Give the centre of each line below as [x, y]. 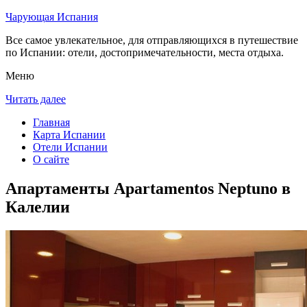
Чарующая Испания [52, 17]
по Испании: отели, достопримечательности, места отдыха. [145, 52]
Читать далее [36, 99]
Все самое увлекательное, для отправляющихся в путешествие [152, 40]
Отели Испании [70, 147]
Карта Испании [69, 135]
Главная [51, 122]
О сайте [51, 159]
